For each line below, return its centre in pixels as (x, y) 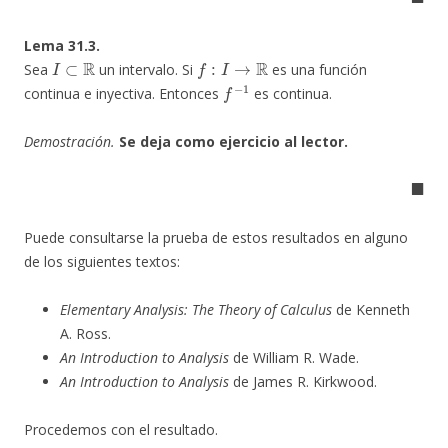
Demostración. (69, 141)
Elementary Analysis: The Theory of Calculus (196, 309)
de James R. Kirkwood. (303, 381)
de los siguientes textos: (102, 261)
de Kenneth (371, 309)
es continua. (290, 93)
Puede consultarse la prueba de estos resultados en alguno (216, 237)
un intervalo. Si (146, 69)
